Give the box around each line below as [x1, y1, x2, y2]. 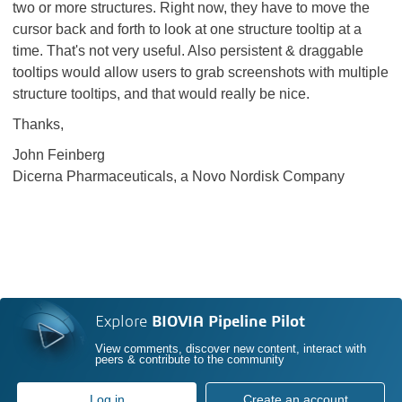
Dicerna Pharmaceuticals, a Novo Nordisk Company [13, 169, 345, 184]
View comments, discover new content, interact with [95, 342, 367, 356]
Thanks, [13, 117, 64, 132]
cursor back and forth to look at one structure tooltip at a [13, 22, 362, 37]
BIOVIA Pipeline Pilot [152, 314, 306, 331]
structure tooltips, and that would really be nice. [13, 86, 310, 101]
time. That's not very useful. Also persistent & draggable [13, 43, 363, 58]
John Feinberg [13, 147, 105, 162]
